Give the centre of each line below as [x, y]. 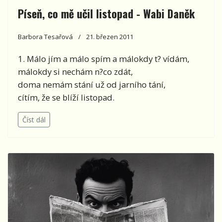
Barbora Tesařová [45, 37]
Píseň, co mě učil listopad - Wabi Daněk [106, 14]
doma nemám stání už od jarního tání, [92, 85]
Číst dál [34, 120]
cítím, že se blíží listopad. [66, 98]
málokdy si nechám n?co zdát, [75, 72]
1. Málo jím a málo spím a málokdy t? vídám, [104, 59]
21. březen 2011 [110, 37]
